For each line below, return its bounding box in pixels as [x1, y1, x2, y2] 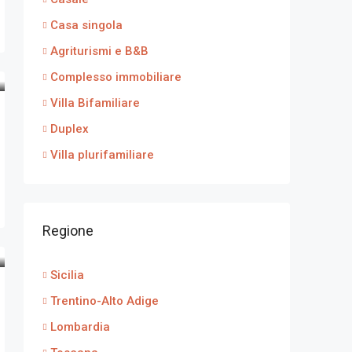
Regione [42, 222, 93, 239]
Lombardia [50, 320, 110, 334]
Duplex [50, 122, 89, 136]
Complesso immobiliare [50, 70, 181, 84]
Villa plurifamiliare [50, 148, 154, 162]
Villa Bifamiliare [50, 96, 140, 110]
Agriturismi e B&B [50, 44, 148, 58]
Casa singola [50, 18, 123, 32]
